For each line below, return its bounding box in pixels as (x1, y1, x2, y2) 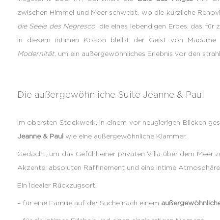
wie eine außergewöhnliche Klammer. (63, 132, 187, 140)
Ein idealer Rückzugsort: (17, 181, 97, 189)
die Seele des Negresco (17, 22, 96, 30)
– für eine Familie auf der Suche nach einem (17, 199, 161, 207)
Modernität (17, 50, 55, 57)
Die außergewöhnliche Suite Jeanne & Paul (17, 90, 204, 100)
